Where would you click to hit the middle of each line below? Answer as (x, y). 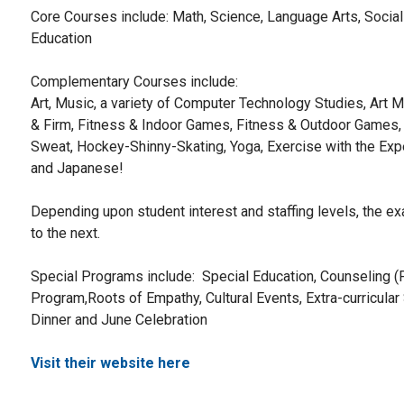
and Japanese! (77, 168)
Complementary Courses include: (136, 81)
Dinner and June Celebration (119, 319)
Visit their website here (110, 363)
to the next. (65, 233)
